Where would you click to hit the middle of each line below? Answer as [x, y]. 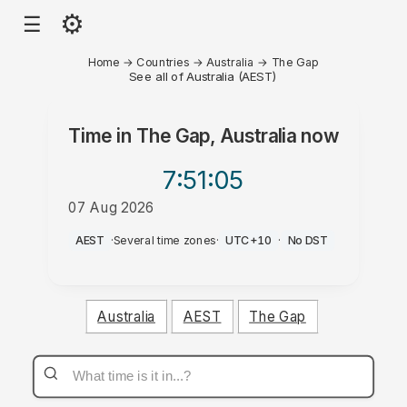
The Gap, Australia [216, 136]
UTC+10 [248, 240]
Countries [163, 62]
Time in [102, 136]
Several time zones [164, 240]
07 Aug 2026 [111, 207]
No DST [308, 240]
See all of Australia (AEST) [203, 76]
